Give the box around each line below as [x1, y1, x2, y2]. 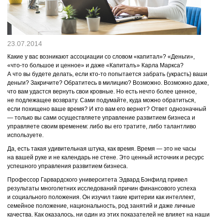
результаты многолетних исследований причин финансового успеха [7, 185, 196, 192]
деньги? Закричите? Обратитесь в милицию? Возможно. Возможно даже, [7, 79, 209, 86]
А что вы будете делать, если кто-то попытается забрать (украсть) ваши [7, 71, 207, 77]
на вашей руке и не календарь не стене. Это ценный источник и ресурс [7, 154, 204, 161]
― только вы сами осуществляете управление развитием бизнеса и [7, 114, 195, 121]
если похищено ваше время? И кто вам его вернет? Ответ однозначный [7, 106, 206, 112]
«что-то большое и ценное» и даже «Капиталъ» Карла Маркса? [7, 62, 185, 69]
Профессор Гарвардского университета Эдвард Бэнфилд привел [7, 176, 187, 183]
